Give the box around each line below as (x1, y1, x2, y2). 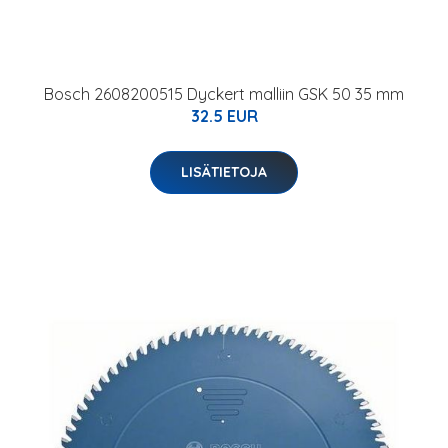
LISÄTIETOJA (181, 163, 267, 181)
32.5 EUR (190, 106, 258, 126)
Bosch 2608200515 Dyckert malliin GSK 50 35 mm (44, 84, 404, 104)
